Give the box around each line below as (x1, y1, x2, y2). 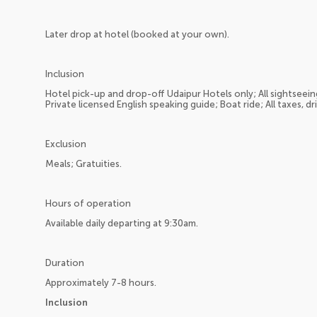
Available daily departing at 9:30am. (45, 217, 198, 229)
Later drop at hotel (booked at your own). (45, 28, 229, 40)
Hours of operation (45, 197, 131, 209)
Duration (45, 257, 84, 268)
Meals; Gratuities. (45, 158, 122, 169)
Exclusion (45, 138, 86, 149)
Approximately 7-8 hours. (45, 277, 156, 288)
